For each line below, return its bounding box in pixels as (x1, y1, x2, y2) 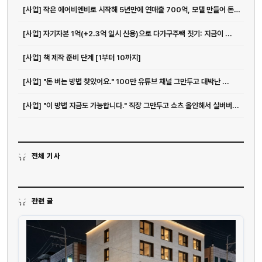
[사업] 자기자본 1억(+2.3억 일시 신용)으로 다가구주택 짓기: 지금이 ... (23, 29, 232, 39)
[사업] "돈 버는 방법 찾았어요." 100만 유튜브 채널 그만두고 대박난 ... (23, 77, 229, 87)
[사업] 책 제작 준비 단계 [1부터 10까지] (23, 53, 141, 63)
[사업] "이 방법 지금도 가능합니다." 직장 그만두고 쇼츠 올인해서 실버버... (23, 101, 239, 111)
